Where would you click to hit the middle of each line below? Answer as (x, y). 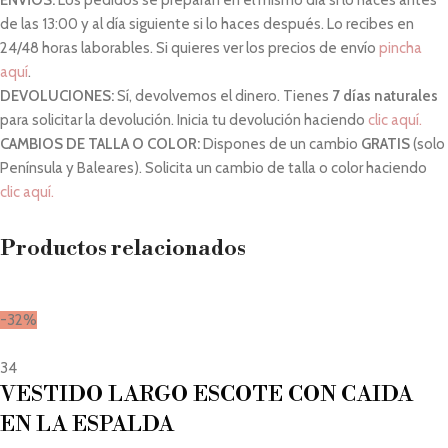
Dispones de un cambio (280, 143)
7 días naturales (385, 95)
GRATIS (385, 143)
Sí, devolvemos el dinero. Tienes (223, 95)
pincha (400, 47)
